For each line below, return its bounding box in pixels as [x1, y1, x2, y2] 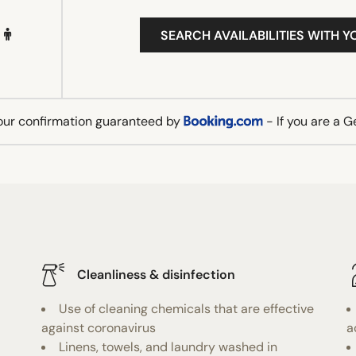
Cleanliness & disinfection [77, 266, 236, 284]
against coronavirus [41, 319, 157, 336]
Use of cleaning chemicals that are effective [59, 300, 315, 317]
